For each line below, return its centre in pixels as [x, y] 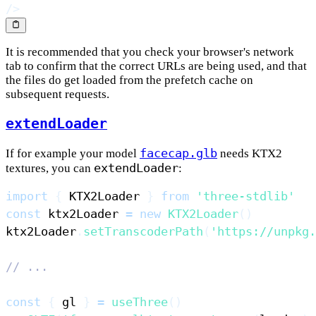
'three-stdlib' [245, 196]
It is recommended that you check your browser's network [150, 52]
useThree [140, 302]
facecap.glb [178, 153]
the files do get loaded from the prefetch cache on [129, 80]
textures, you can [50, 168]
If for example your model [73, 153]
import [27, 196]
